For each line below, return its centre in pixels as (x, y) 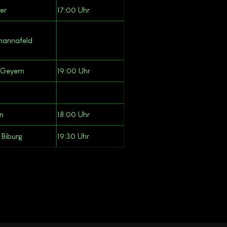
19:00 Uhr (74, 70)
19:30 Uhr (73, 136)
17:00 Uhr (73, 10)
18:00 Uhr (73, 114)
